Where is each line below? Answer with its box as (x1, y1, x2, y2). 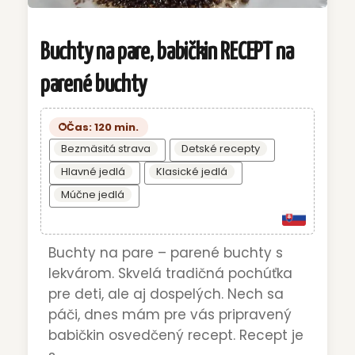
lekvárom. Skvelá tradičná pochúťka (48, 264, 292, 284)
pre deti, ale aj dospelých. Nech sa (48, 284, 284, 304)
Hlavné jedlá (61, 163, 125, 179)
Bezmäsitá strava (61, 140, 151, 156)
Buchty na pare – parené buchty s (48, 243, 283, 263)
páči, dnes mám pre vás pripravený (48, 305, 292, 325)
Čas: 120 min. (67, 119, 139, 135)
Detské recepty (181, 140, 260, 156)
